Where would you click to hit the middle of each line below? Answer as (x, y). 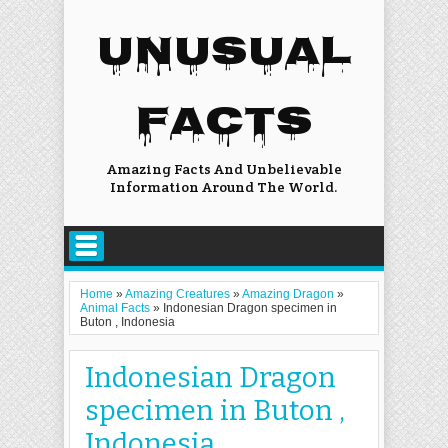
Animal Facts (115, 308)
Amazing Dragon (288, 294)
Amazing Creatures (177, 294)
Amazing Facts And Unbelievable (224, 169)
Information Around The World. (224, 187)
